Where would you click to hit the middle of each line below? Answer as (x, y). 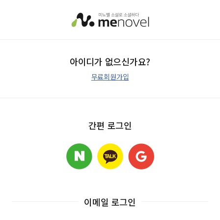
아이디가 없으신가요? (110, 61)
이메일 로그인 (110, 201)
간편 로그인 (110, 125)
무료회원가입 (110, 77)
